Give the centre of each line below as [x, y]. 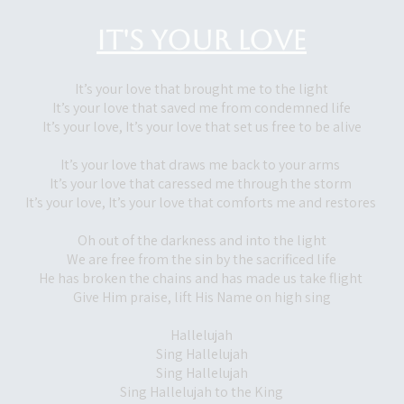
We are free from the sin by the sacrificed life [202, 259]
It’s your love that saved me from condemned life [202, 108]
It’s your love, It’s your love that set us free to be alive [202, 127]
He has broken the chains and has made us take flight [202, 278]
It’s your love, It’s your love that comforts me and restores [202, 202]
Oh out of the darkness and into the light [202, 240]
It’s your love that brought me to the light [202, 89]
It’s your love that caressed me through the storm [202, 184]
